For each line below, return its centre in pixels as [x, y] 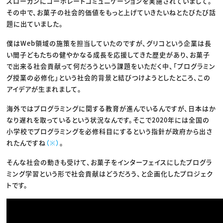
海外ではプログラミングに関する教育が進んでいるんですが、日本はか [111, 108]
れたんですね [26, 142]
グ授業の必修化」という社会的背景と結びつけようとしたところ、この [109, 77]
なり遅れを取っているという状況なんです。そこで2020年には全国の [108, 119]
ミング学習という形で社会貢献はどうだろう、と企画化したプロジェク [110, 173]
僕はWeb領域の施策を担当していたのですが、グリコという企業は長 [109, 43]
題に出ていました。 [35, 23]
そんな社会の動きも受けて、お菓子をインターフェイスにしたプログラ [110, 162]
